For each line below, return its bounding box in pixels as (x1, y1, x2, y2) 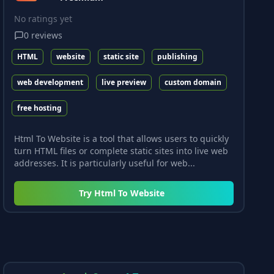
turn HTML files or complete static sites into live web (14, 144, 229, 157)
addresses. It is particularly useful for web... (14, 157, 196, 169)
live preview (102, 76, 147, 87)
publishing (157, 51, 198, 62)
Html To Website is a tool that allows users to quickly (14, 132, 229, 144)
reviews (31, 29, 63, 42)
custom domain (165, 76, 222, 87)
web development (17, 76, 84, 87)
